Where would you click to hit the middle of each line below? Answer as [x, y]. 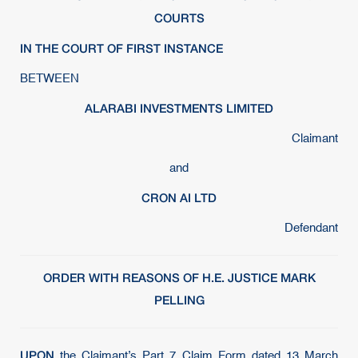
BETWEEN [50, 79]
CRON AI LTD [179, 197]
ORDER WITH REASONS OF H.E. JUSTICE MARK [179, 277]
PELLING [179, 300]
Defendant [311, 228]
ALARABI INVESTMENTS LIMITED [179, 108]
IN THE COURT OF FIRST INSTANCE [121, 48]
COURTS [179, 18]
